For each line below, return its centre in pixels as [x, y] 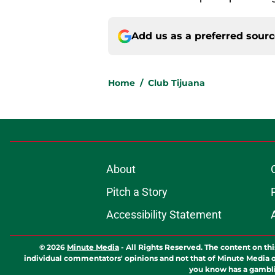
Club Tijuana [176, 83]
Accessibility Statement [164, 215]
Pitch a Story [137, 192]
